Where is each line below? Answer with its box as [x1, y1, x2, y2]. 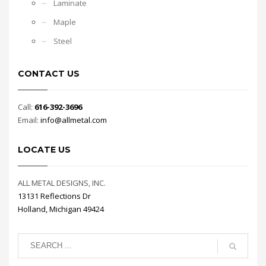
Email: [18, 114, 40, 125]
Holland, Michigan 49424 [18, 203, 104, 214]
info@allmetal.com [40, 114, 107, 125]
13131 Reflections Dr [18, 190, 91, 201]
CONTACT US [18, 68, 80, 79]
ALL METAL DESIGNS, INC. [18, 177, 106, 188]
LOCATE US [18, 144, 71, 155]
